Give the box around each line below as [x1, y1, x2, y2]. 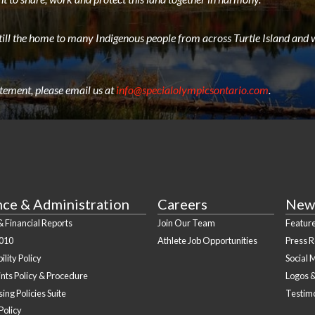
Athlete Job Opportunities [157, 235, 258, 247]
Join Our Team [157, 217, 216, 229]
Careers [157, 195, 208, 213]
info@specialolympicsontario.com [115, 83, 269, 97]
